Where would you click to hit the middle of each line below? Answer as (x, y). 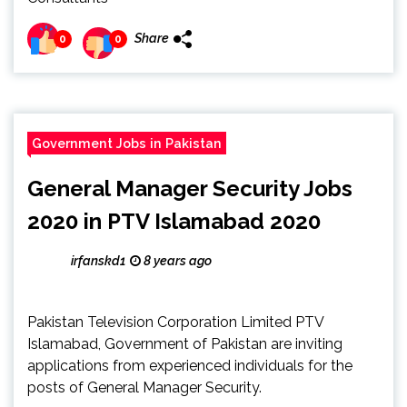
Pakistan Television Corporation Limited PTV (175, 322)
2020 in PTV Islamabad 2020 (174, 221)
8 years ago (176, 261)
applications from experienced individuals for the (190, 366)
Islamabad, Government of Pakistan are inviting (185, 344)
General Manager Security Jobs (190, 189)
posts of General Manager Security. (144, 387)
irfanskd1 (98, 261)
